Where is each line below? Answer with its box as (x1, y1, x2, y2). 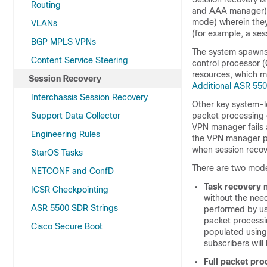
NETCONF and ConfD (31, 166, 114, 176)
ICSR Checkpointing (31, 185, 108, 194)
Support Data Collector (31, 111, 120, 120)
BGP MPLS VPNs (31, 37, 96, 46)
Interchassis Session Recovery (31, 92, 148, 102)
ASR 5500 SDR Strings (31, 203, 118, 213)
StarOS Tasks (31, 148, 83, 157)
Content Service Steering (31, 55, 128, 65)
